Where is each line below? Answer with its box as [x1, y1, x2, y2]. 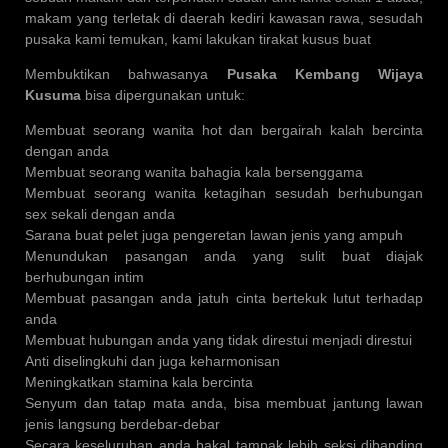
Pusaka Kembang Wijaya [226, 66, 423, 83]
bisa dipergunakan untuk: [81, 87, 245, 104]
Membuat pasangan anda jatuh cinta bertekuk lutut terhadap [25, 290, 423, 307]
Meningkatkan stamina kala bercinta [25, 374, 253, 391]
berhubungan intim [25, 269, 144, 286]
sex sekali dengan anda [25, 206, 175, 223]
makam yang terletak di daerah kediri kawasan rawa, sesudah [25, 10, 423, 27]
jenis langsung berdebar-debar [25, 416, 220, 433]
